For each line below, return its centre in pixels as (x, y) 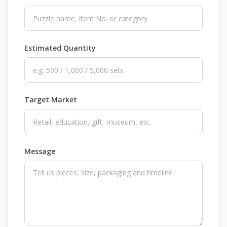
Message (40, 151)
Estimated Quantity (60, 48)
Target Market (51, 99)
